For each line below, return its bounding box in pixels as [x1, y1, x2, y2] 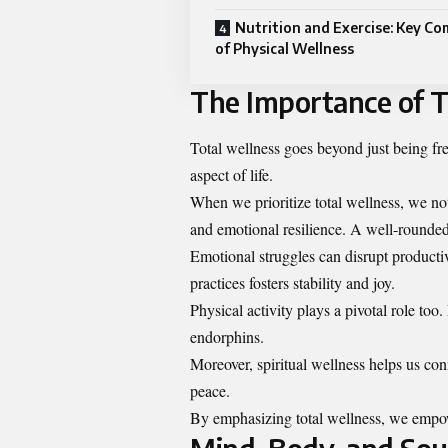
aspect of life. [190, 163, 273, 185]
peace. [190, 379, 230, 401]
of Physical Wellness [215, 40, 354, 58]
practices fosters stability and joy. [190, 271, 395, 293]
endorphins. [190, 325, 264, 347]
